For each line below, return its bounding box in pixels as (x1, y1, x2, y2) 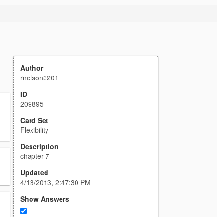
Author (20, 63, 43, 73)
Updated (20, 168, 48, 177)
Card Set (20, 115, 48, 125)
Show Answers (20, 194, 69, 203)
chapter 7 (20, 151, 49, 161)
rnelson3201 (20, 73, 59, 82)
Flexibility (20, 125, 48, 135)
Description (20, 141, 59, 151)
